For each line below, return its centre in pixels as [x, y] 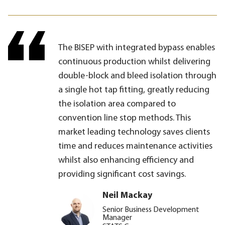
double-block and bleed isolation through [137, 76]
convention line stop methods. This [125, 118]
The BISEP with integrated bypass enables [137, 48]
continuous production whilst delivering [134, 62]
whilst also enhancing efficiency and [126, 160]
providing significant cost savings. [122, 174]
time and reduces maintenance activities [135, 146]
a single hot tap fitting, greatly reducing [134, 90]
